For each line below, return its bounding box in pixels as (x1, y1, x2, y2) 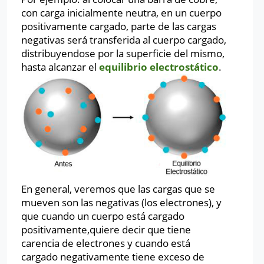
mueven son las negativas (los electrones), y (21, 195, 222, 209)
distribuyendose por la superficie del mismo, (21, 47, 225, 60)
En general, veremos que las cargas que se (21, 181, 215, 196)
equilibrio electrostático (99, 60, 219, 74)
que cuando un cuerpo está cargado (21, 209, 184, 223)
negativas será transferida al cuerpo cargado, (21, 33, 226, 47)
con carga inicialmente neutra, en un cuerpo (21, 6, 222, 19)
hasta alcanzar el (21, 60, 99, 74)
